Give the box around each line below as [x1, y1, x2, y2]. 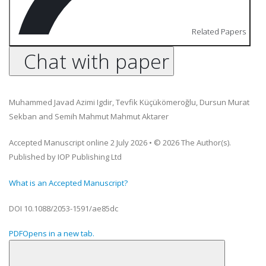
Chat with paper [24, 47, 169, 75]
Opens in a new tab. [23, 228, 94, 239]
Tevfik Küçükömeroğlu [116, 97, 196, 108]
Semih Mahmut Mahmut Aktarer [55, 111, 169, 122]
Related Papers [192, 26, 246, 37]
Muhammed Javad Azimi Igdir [9, 97, 112, 108]
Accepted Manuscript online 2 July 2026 [9, 137, 147, 148]
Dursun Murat [199, 97, 249, 108]
